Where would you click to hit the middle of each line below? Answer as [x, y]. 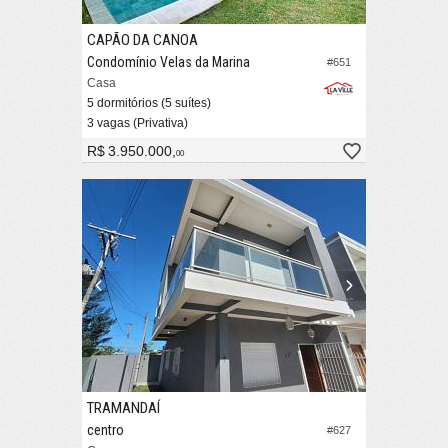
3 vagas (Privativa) [137, 123]
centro [105, 430]
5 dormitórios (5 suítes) [149, 103]
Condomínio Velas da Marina [168, 62]
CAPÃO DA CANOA [142, 40]
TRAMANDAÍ [123, 408]
